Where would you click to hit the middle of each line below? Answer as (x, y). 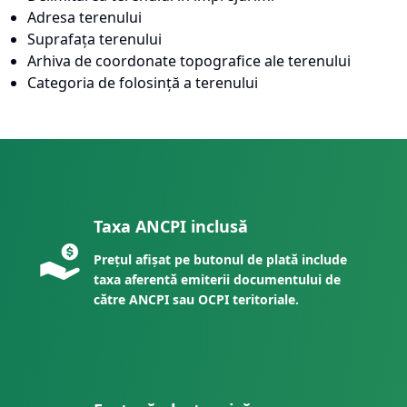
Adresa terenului (84, 17)
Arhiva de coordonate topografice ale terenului (189, 60)
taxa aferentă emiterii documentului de (218, 279)
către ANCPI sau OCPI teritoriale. (197, 299)
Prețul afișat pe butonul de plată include (221, 259)
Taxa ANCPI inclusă (171, 226)
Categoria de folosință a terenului (143, 82)
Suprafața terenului (94, 39)
